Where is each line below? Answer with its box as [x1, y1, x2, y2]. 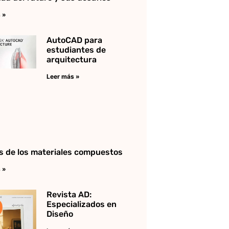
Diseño [46, 209, 73, 219]
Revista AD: [46, 189, 91, 199]
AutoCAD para [46, 35, 102, 45]
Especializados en [46, 199, 117, 209]
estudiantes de [46, 44, 106, 55]
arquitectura [46, 54, 97, 64]
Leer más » [46, 72, 80, 80]
